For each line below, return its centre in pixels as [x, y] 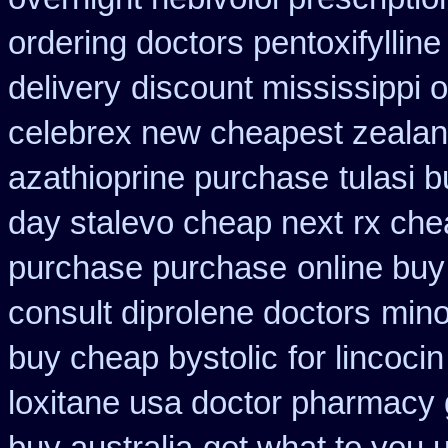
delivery [64, 88]
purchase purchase [147, 268]
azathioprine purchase [168, 178]
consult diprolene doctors [189, 313]
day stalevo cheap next [175, 223]
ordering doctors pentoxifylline [224, 43]
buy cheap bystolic [143, 358]
